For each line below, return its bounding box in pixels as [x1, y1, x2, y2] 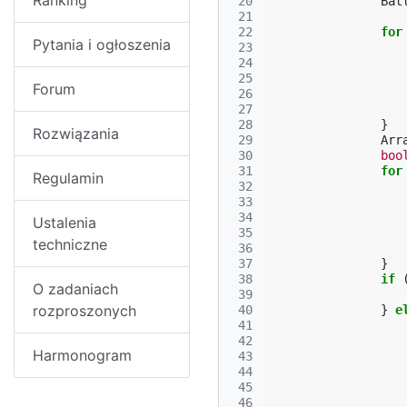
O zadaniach [33, 280, 118, 298]
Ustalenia [33, 213, 96, 232]
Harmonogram [33, 346, 132, 364]
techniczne [33, 235, 107, 253]
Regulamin [33, 169, 104, 187]
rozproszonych [33, 302, 136, 320]
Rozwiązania [33, 124, 119, 143]
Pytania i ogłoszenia [33, 35, 171, 54]
